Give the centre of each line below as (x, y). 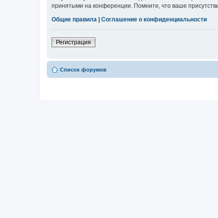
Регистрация (73, 43)
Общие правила (74, 20)
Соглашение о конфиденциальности (154, 20)
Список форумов (83, 70)
